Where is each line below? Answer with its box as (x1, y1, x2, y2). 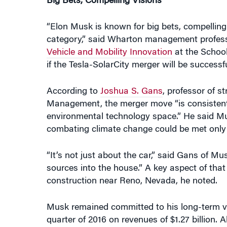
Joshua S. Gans (100, 79, 163, 88)
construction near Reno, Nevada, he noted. (46, 168, 217, 177)
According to (46, 79, 100, 88)
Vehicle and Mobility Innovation (46, 40, 172, 49)
